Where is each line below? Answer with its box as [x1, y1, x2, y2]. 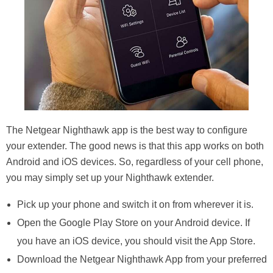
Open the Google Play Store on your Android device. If [16, 218, 250, 229]
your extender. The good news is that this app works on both [6, 141, 264, 152]
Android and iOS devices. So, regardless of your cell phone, [6, 157, 263, 168]
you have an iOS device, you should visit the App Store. [16, 236, 255, 247]
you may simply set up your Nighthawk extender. [6, 172, 214, 183]
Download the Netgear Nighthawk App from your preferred [16, 254, 267, 265]
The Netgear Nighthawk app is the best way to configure [6, 125, 247, 136]
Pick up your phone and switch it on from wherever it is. [16, 199, 253, 210]
